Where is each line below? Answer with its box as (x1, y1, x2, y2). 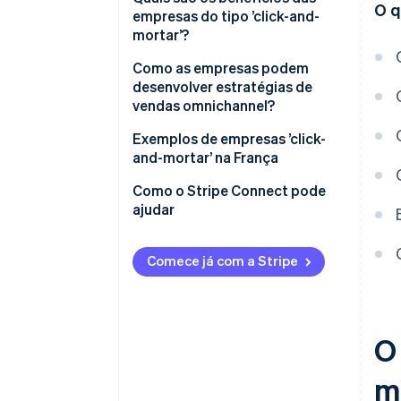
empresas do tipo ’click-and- (132, 6, 320, 26)
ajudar (132, 200, 175, 219)
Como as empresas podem (132, 58, 309, 78)
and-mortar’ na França (132, 148, 278, 167)
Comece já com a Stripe (147, 252, 298, 270)
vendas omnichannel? (132, 96, 275, 115)
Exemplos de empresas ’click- (132, 129, 326, 149)
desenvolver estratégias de (132, 77, 312, 97)
